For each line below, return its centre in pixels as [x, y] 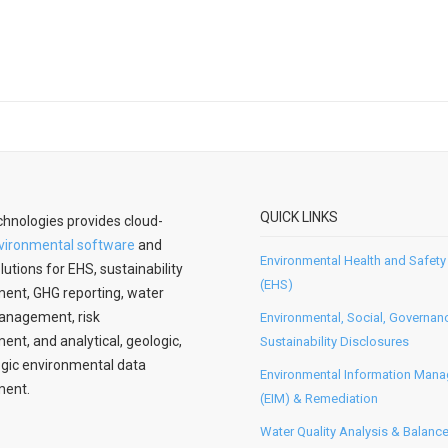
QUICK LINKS [299, 216]
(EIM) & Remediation [319, 398]
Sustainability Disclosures [335, 341]
